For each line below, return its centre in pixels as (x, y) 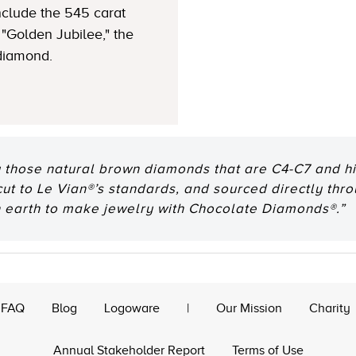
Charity (330, 308)
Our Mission (249, 308)
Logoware (132, 308)
